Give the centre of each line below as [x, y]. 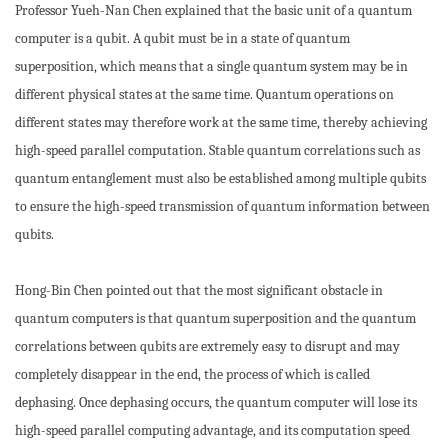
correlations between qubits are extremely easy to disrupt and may [207, 346]
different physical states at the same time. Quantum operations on [204, 94]
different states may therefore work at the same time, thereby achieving [221, 122]
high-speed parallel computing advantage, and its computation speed [212, 430]
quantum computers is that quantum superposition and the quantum [215, 318]
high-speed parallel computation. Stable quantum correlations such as [217, 150]
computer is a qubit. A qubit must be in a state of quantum [182, 38]
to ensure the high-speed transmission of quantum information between [222, 206]
